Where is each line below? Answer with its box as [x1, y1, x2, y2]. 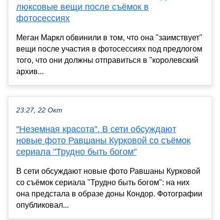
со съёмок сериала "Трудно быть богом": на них [16, 178, 190, 187]
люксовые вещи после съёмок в [16, 1, 149, 12]
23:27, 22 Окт [16, 106, 62, 114]
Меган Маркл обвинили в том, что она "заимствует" [16, 33, 202, 42]
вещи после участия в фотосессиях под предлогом [16, 44, 202, 53]
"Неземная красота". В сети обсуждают [16, 124, 176, 134]
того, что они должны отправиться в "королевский [16, 55, 198, 64]
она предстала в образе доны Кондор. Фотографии [16, 189, 202, 198]
